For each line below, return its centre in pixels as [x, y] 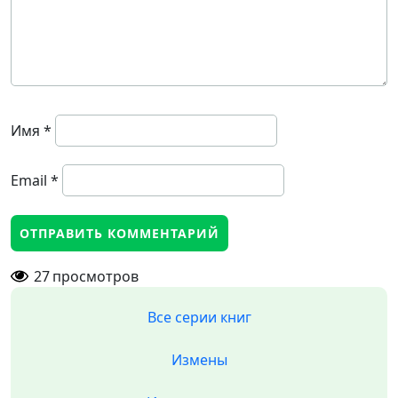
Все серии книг [199, 317]
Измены [199, 360]
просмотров [96, 276]
